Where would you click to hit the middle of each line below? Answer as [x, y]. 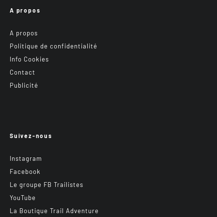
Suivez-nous [31, 135]
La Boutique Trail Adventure [54, 210]
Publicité [24, 85]
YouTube [23, 197]
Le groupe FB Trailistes [46, 184]
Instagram [26, 158]
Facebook [25, 171]
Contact [23, 72]
